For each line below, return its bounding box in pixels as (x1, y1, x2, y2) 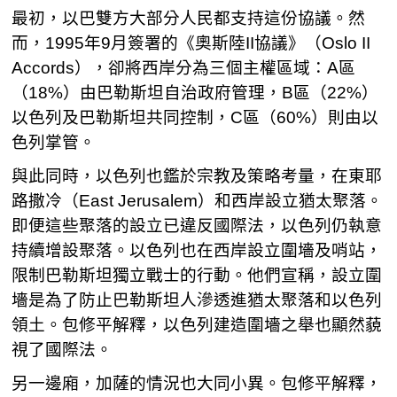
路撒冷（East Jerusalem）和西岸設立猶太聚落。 (12, 191, 384, 210)
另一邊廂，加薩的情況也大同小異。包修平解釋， (12, 374, 383, 393)
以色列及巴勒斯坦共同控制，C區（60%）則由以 (12, 108, 379, 127)
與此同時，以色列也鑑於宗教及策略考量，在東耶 (12, 167, 383, 185)
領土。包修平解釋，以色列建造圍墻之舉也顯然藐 (12, 315, 383, 334)
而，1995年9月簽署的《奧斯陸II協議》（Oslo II (12, 34, 371, 52)
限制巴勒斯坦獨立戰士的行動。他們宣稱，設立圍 (12, 266, 383, 284)
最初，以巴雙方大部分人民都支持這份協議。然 (12, 9, 366, 27)
